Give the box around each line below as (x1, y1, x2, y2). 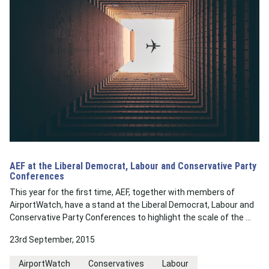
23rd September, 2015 (10, 235, 95, 244)
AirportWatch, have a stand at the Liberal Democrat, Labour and (10, 200, 254, 210)
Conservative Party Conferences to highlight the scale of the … (10, 213, 251, 222)
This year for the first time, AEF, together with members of (10, 187, 235, 197)
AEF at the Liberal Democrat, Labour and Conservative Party (10, 160, 256, 172)
